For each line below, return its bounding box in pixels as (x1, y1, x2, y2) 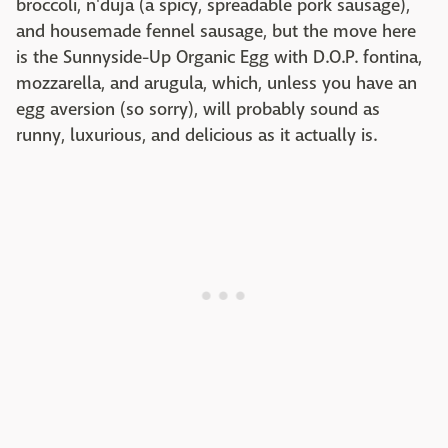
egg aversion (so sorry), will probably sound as (16, 98, 380, 122)
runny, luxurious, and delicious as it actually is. (16, 124, 377, 148)
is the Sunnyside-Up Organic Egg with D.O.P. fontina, (16, 46, 422, 70)
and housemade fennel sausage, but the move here (16, 20, 416, 44)
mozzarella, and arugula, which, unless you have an (16, 72, 417, 96)
